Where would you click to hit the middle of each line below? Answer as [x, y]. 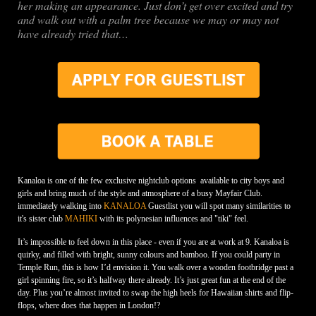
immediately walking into [60, 206]
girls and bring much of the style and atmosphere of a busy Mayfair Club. [140, 194]
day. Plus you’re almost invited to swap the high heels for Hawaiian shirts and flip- [155, 293]
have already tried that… [73, 34]
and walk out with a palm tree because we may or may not [148, 20]
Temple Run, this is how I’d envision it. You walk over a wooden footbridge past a [155, 268]
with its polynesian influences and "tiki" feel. [172, 219]
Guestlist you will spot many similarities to [218, 206]
